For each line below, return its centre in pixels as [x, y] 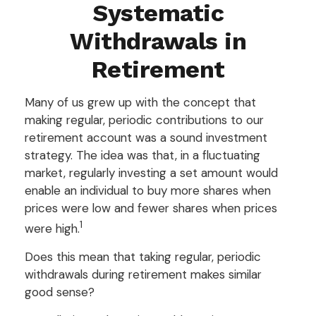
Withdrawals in [158, 41]
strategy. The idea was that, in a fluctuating [142, 155]
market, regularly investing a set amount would [151, 173]
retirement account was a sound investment [146, 138]
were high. [52, 228]
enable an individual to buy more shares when [148, 190]
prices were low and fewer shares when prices [151, 208]
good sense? [60, 292]
